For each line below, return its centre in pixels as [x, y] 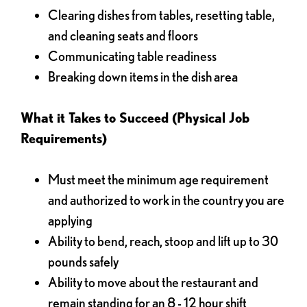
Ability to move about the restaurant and [153, 282]
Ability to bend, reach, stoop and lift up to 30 [163, 241]
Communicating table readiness [132, 56]
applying [70, 221]
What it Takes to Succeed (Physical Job [135, 118]
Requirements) [64, 138]
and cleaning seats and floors [123, 36]
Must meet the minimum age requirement [158, 180]
